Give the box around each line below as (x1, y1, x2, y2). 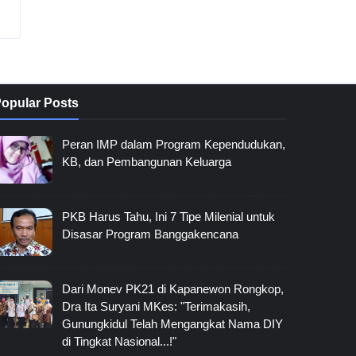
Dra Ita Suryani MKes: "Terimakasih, (62, 300, 250, 313)
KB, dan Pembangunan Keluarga (62, 155, 231, 168)
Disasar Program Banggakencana (62, 227, 238, 241)
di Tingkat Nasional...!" (62, 335, 176, 348)
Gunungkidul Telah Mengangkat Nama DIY (62, 317, 283, 331)
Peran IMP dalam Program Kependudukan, (62, 137, 285, 151)
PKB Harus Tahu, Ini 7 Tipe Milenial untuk (62, 210, 275, 223)
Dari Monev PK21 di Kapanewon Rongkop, (62, 282, 284, 296)
